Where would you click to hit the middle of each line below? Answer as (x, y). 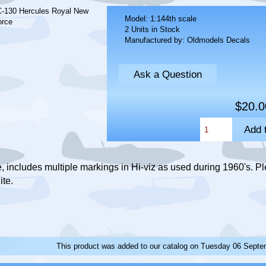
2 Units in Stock (153, 30)
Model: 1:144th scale (161, 19)
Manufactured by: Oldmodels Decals (188, 40)
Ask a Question (168, 75)
